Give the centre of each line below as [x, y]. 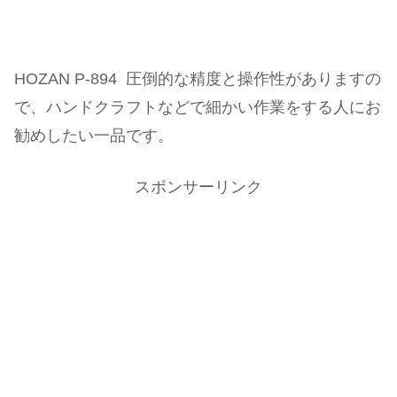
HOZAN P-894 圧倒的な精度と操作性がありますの [198, 79]
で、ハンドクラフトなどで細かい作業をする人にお [198, 108]
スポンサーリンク [198, 187]
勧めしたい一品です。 [94, 136]
